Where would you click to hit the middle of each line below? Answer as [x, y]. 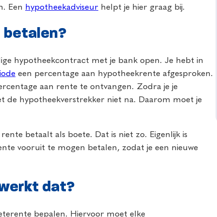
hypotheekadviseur [62, 8]
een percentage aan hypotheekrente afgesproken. [114, 74]
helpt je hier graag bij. [142, 8]
